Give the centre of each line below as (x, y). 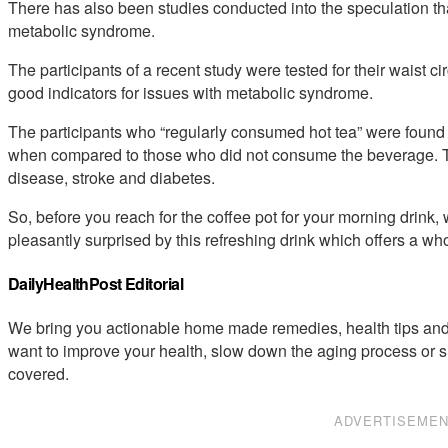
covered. (38, 374)
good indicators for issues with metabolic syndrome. (190, 92)
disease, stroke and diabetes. (111, 177)
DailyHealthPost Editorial (95, 284)
